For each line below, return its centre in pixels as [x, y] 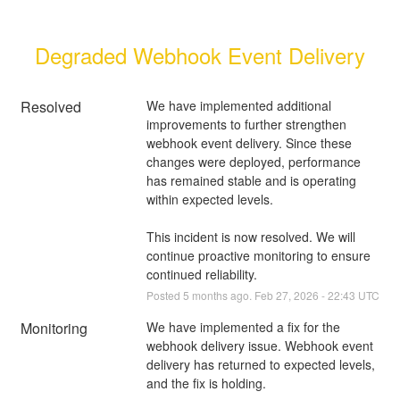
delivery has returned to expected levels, [260, 364]
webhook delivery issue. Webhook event [259, 345]
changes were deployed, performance [253, 161]
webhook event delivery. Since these [249, 142]
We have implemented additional [238, 105]
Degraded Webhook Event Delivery [200, 54]
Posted [164, 295]
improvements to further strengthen [246, 124]
